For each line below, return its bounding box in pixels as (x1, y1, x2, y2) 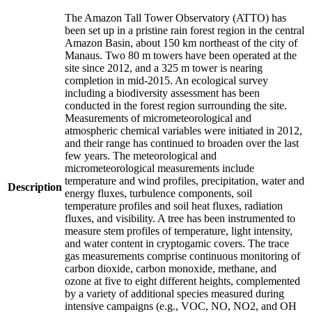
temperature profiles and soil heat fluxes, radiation (65, 199, 283, 212)
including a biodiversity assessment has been (65, 86, 260, 99)
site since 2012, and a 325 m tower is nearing (65, 61, 263, 74)
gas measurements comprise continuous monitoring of (65, 249, 300, 262)
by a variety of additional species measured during (65, 287, 284, 299)
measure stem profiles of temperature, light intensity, (65, 224, 292, 237)
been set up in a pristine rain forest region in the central (65, 24, 304, 36)
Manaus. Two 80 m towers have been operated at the (65, 49, 297, 61)
